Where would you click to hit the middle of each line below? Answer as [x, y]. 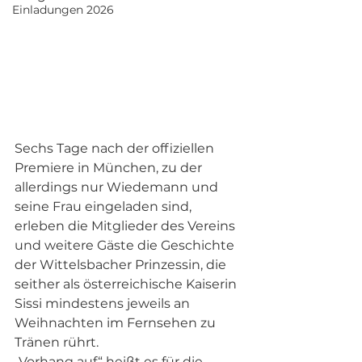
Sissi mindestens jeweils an [104, 303]
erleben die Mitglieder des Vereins [126, 225]
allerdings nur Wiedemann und [118, 187]
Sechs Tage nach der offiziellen [116, 148]
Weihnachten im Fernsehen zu [117, 322]
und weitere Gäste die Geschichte [126, 245]
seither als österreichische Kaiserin [127, 284]
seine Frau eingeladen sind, [105, 206]
